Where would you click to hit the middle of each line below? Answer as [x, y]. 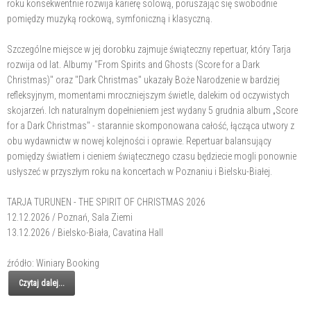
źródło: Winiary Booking [53, 263]
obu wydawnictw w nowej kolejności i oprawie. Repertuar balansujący [139, 141]
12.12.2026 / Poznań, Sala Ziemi [70, 217]
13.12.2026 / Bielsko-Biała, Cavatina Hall [85, 232]
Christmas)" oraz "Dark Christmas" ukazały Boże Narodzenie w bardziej [143, 79]
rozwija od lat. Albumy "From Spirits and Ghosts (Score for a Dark [133, 64]
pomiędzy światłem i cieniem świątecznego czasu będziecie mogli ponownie [152, 156]
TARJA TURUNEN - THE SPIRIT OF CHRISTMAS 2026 [106, 202]
